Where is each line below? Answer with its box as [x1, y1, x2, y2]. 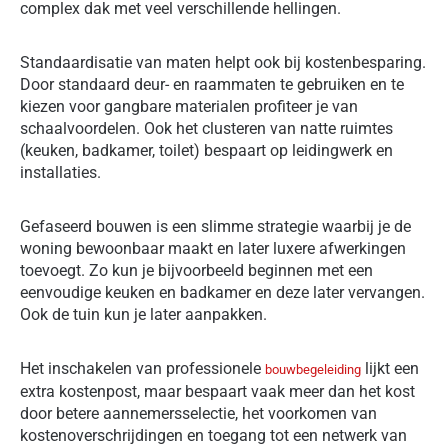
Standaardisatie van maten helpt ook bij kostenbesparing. [20, 52, 426, 72]
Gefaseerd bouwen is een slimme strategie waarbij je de [20, 216, 411, 236]
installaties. [20, 162, 101, 182]
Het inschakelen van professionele [20, 358, 265, 378]
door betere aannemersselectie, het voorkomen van [20, 403, 377, 423]
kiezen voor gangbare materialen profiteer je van [20, 96, 358, 116]
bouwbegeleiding [265, 361, 361, 377]
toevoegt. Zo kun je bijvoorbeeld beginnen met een [20, 260, 373, 280]
